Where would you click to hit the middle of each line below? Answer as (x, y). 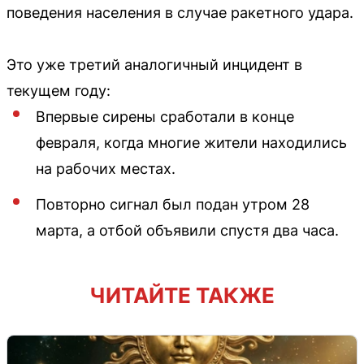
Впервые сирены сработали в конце (165, 116)
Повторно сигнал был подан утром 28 (173, 204)
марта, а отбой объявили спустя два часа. (187, 230)
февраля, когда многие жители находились (191, 142)
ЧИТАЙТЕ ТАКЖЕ (182, 295)
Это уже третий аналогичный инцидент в (154, 64)
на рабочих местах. (106, 168)
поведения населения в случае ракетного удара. (180, 12)
